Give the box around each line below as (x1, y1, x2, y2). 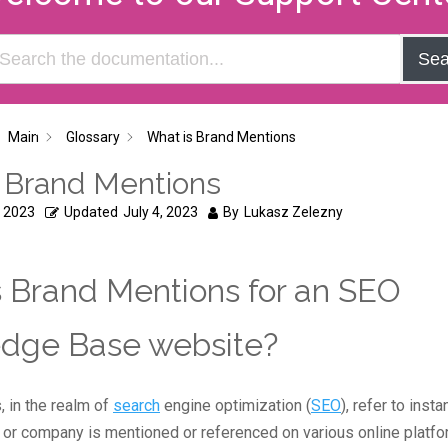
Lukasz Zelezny (244, 204, 343, 220)
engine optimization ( (160, 396, 311, 415)
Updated (64, 204, 118, 220)
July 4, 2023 (123, 204, 198, 220)
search (113, 396, 160, 415)
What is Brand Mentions (147, 129, 296, 145)
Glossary (66, 129, 120, 145)
